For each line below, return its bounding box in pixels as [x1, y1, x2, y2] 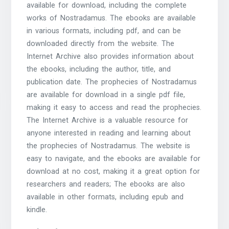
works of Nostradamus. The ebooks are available [27, 13, 196, 22]
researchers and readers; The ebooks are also [27, 179, 186, 189]
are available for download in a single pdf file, [27, 90, 186, 99]
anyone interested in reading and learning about [27, 128, 191, 138]
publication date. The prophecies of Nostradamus [27, 77, 197, 86]
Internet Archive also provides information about [27, 52, 194, 61]
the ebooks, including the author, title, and [27, 64, 171, 74]
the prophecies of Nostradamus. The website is [27, 141, 191, 150]
